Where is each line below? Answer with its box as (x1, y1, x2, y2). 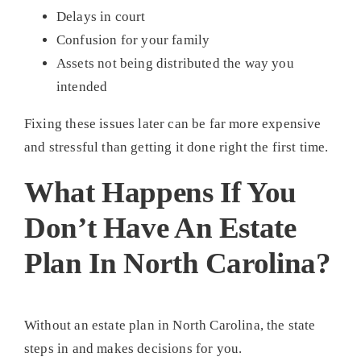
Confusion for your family (56, 31, 210, 48)
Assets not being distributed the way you (56, 55, 294, 71)
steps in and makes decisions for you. (23, 341, 243, 357)
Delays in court (56, 8, 146, 24)
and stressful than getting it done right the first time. (23, 139, 329, 155)
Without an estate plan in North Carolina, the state (23, 317, 316, 334)
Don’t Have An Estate (23, 210, 297, 244)
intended (56, 78, 108, 94)
